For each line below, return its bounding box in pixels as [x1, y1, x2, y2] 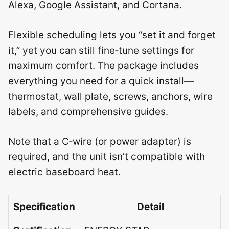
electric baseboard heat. [8, 166, 121, 178]
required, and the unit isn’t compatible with [8, 151, 205, 163]
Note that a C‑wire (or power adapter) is [8, 135, 191, 147]
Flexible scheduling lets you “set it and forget [8, 29, 216, 41]
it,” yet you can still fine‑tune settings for [8, 44, 194, 56]
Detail [136, 200, 164, 213]
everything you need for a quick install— [8, 75, 194, 87]
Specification [13, 200, 75, 213]
